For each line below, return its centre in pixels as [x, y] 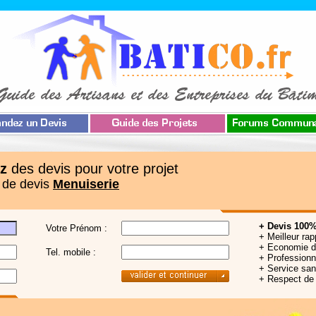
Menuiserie [86, 184]
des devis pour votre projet [93, 169]
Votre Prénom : [77, 228]
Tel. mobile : [71, 252]
